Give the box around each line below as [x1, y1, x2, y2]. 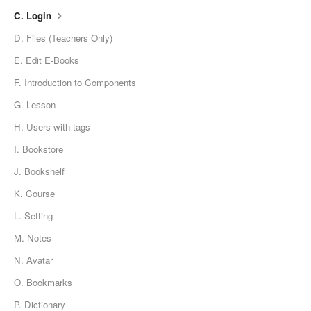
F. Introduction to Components [14, 75, 136, 89]
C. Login [14, 8, 54, 22]
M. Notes [14, 230, 51, 244]
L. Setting [14, 208, 53, 222]
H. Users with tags [14, 119, 90, 133]
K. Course [14, 186, 55, 200]
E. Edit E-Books [14, 53, 79, 67]
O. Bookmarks [14, 275, 72, 289]
